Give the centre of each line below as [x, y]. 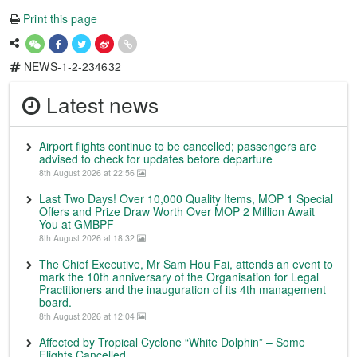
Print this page [60, 19]
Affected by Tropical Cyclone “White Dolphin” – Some [172, 342]
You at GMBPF [76, 224]
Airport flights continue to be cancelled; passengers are [178, 146]
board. [55, 302]
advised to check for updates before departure [156, 159]
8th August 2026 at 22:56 [88, 173]
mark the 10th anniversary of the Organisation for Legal [179, 277]
